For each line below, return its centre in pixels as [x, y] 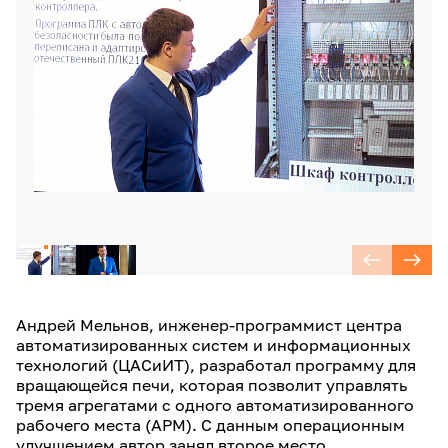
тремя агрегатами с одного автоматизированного [215, 405]
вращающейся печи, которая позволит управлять [211, 385]
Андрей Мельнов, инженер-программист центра [209, 325]
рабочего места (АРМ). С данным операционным [210, 425]
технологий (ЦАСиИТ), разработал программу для [216, 365]
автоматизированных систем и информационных [213, 345]
